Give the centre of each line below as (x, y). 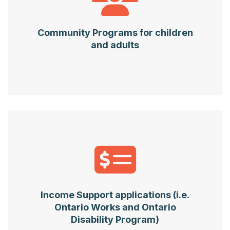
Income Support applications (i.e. (115, 195)
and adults (115, 45)
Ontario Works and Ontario (115, 207)
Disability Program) (115, 219)
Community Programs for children (115, 33)
